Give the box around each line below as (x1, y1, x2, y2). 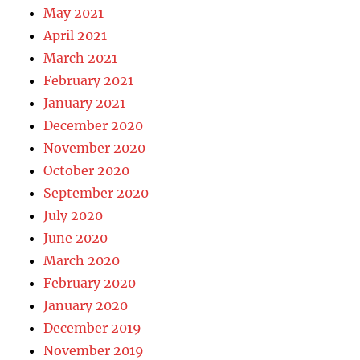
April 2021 (43, 27, 108, 43)
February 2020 (43, 274, 137, 291)
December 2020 (43, 117, 144, 133)
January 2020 (43, 297, 129, 313)
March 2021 (43, 49, 118, 66)
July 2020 (43, 207, 104, 223)
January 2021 (43, 94, 126, 111)
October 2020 (43, 162, 130, 178)
